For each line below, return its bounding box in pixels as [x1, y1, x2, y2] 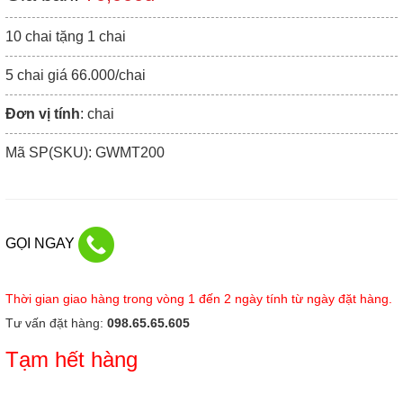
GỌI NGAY [5, 236, 78, 252]
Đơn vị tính [5, 106, 80, 121]
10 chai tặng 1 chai [5, 29, 126, 44]
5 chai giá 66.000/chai [5, 67, 146, 83]
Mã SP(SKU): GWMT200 [5, 145, 165, 160]
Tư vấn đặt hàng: [5, 316, 103, 330]
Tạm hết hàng [5, 347, 138, 372]
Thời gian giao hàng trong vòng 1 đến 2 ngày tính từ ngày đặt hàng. [5, 291, 392, 306]
